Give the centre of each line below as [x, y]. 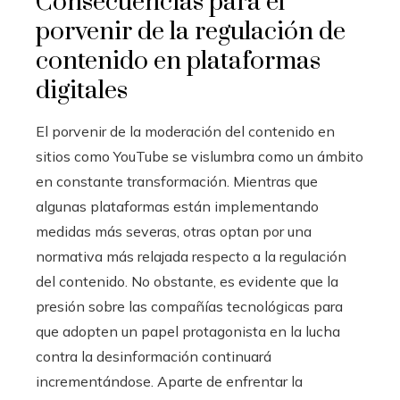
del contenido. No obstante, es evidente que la [187, 281]
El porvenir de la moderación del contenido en [185, 131]
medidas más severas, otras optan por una [174, 231]
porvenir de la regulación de [191, 32]
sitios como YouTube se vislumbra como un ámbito [200, 156]
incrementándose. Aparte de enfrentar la [169, 381]
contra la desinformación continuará [154, 356]
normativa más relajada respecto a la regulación [191, 256]
